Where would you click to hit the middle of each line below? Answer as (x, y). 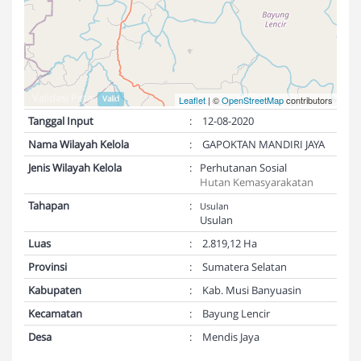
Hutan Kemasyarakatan (257, 182)
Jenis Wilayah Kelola (75, 168)
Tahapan (49, 205)
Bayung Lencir (235, 313)
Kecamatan (55, 313)
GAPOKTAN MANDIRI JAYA (262, 144)
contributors (308, 100)
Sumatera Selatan (243, 267)
